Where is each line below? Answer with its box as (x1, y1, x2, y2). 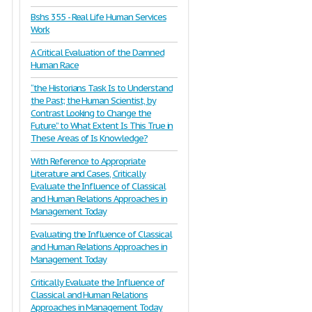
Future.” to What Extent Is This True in (31, 120, 173, 132)
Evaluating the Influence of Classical (31, 228, 172, 240)
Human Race (31, 59, 79, 71)
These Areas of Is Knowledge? (31, 132, 148, 144)
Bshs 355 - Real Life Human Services (31, 11, 166, 23)
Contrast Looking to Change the (31, 107, 151, 119)
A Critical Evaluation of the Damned (31, 47, 164, 58)
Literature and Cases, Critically (31, 168, 146, 180)
